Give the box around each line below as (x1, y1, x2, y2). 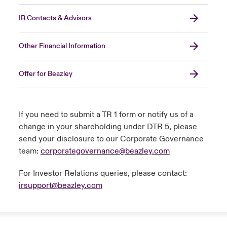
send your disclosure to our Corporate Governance (18, 133, 204, 144)
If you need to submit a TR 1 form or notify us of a (18, 109, 194, 120)
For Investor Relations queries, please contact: (18, 168, 187, 178)
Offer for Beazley (18, 69, 72, 79)
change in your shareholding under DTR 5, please (18, 121, 197, 132)
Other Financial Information (18, 41, 105, 51)
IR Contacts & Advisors (18, 13, 92, 23)
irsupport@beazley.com (18, 180, 102, 191)
